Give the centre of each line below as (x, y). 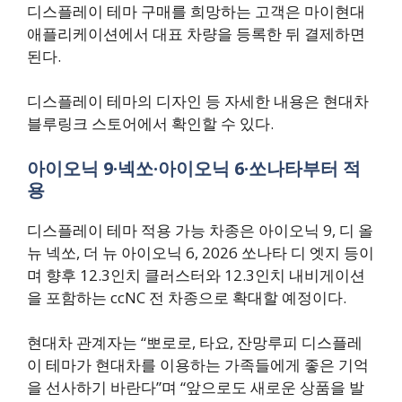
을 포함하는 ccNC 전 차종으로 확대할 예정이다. (187, 297)
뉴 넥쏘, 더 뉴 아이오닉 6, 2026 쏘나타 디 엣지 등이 (201, 252)
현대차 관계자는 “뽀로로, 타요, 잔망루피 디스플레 (195, 343)
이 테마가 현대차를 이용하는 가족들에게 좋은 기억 (198, 365)
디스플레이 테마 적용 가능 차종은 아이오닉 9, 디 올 (200, 230)
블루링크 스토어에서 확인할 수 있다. (150, 124)
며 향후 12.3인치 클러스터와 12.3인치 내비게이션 (196, 275)
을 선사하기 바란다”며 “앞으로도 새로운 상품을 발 (196, 388)
